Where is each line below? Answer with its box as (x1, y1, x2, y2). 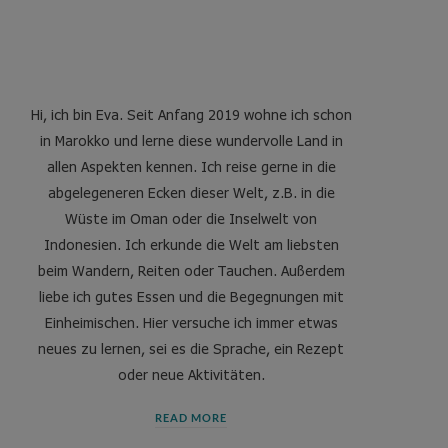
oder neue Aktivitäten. (117, 366, 265, 383)
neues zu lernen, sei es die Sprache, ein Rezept (38, 340, 344, 357)
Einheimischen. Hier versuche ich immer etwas (44, 314, 338, 331)
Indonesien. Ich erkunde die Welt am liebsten (43, 236, 339, 253)
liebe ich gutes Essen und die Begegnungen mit (38, 288, 344, 305)
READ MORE (155, 411, 227, 424)
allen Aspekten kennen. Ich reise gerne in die (46, 158, 336, 175)
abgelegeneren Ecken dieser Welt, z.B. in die (47, 184, 335, 201)
